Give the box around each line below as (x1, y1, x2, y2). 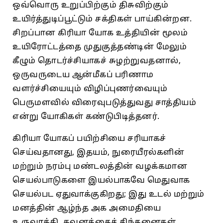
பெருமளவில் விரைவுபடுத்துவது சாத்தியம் (12, 98, 196, 108)
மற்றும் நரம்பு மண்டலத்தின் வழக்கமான (12, 161, 187, 172)
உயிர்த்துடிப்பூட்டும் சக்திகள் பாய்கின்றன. (12, 14, 192, 24)
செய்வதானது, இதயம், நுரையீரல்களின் (12, 147, 184, 158)
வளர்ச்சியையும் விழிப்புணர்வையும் (12, 84, 167, 94)
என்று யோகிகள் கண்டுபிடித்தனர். (12, 111, 160, 122)
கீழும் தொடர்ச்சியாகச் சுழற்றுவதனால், (12, 56, 181, 66)
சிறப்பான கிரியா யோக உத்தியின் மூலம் (12, 28, 188, 38)
